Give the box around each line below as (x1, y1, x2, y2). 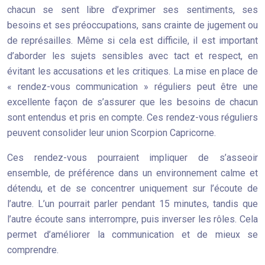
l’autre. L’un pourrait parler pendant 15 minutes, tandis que (7, 198, 258, 209)
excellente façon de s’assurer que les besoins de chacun (7, 96, 258, 108)
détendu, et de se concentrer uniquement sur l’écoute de (7, 183, 258, 194)
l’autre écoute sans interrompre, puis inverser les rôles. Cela (7, 214, 258, 225)
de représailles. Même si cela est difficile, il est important (7, 35, 258, 46)
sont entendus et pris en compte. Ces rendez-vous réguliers (7, 112, 258, 123)
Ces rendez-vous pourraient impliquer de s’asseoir (7, 152, 258, 163)
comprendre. (7, 244, 59, 256)
